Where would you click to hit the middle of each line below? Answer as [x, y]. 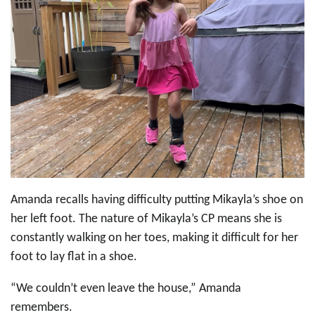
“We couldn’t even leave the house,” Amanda [126, 288]
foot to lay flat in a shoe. [75, 257]
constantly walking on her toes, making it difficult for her [154, 238]
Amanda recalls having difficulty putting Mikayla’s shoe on [157, 200]
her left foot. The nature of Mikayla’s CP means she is [146, 219]
